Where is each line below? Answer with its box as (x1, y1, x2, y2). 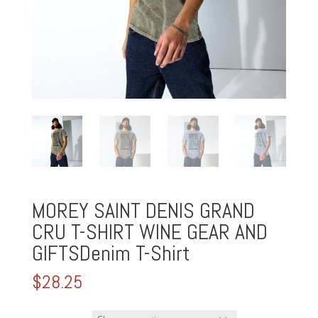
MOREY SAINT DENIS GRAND (31, 197, 255, 224)
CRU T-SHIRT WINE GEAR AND (31, 218, 268, 246)
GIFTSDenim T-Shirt (31, 239, 190, 267)
